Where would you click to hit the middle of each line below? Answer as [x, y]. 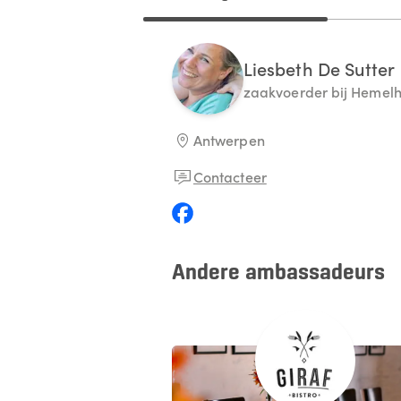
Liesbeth [278, 68]
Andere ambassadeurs [279, 273]
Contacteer [230, 176]
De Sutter [356, 68]
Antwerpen [229, 140]
